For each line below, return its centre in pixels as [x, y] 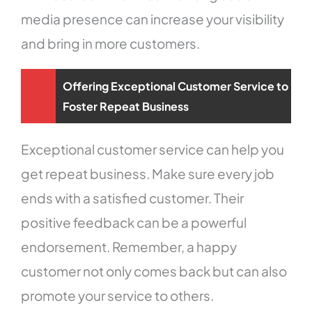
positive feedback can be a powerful [134, 223]
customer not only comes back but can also [154, 271]
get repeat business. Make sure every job [148, 174]
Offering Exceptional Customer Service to [176, 86]
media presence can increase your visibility [153, 19]
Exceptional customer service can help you [153, 149]
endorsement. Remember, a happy [129, 247]
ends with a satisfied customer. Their [133, 198]
